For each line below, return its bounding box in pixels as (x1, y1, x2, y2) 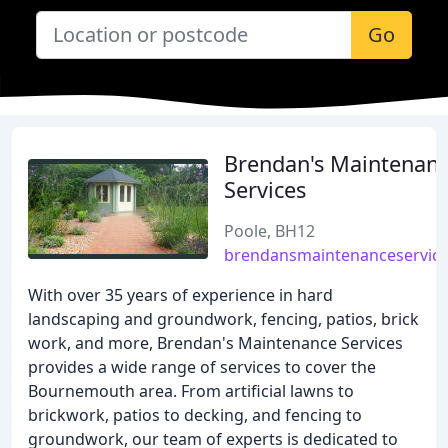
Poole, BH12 (224, 220, 315, 242)
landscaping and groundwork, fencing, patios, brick (28, 308, 419, 330)
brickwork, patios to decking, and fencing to (28, 404, 362, 426)
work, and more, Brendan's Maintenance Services (28, 332, 403, 354)
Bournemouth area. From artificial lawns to (28, 380, 354, 402)
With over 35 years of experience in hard (28, 284, 333, 306)
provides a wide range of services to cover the (28, 356, 376, 378)
